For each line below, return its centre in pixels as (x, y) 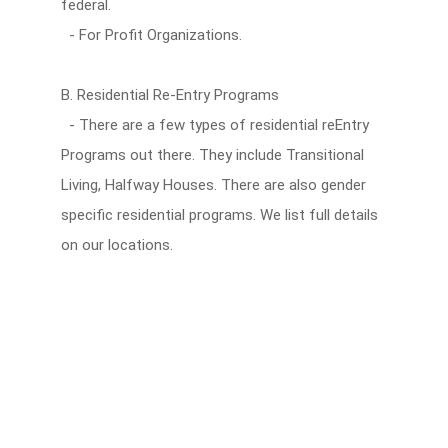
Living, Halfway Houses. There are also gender (213, 185)
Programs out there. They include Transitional (212, 155)
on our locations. (116, 245)
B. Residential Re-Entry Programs (169, 95)
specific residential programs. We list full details (219, 215)
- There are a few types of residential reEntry (214, 125)
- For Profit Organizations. (151, 35)
